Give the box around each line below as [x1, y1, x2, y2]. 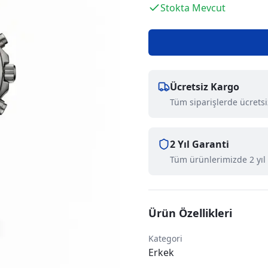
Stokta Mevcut [160, 1, 226, 14]
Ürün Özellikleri [148, 206, 232, 220]
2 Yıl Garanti [170, 138, 229, 151]
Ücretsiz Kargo [170, 80, 239, 93]
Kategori [148, 233, 182, 244]
